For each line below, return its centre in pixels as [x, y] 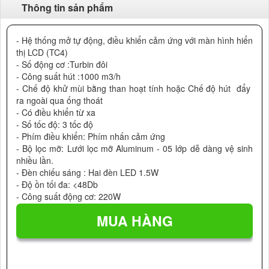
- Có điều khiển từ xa [56, 112]
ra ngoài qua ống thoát [59, 100]
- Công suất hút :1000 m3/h [68, 76]
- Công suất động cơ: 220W [68, 196]
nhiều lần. [35, 160]
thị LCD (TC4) [42, 52]
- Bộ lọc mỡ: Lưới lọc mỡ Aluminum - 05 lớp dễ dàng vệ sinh [134, 148]
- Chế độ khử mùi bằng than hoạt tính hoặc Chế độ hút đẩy [134, 88]
